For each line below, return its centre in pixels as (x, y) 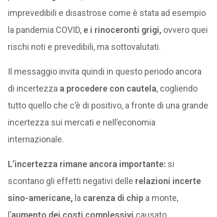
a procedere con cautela (108, 89)
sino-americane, (40, 198)
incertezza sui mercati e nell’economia (81, 123)
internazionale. (36, 139)
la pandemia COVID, (45, 30)
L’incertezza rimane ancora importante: (87, 164)
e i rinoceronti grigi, (122, 30)
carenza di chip (113, 198)
